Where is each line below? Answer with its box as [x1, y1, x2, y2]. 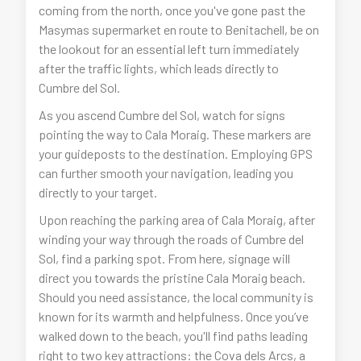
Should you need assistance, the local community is [39, 289, 314, 305]
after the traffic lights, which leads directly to [39, 60, 280, 77]
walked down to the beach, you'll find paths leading [39, 328, 309, 344]
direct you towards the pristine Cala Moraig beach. [39, 270, 306, 286]
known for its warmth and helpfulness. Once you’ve [39, 309, 309, 325]
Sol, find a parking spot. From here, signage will [39, 251, 291, 267]
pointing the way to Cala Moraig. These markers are [39, 127, 312, 143]
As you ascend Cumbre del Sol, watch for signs [39, 107, 286, 123]
